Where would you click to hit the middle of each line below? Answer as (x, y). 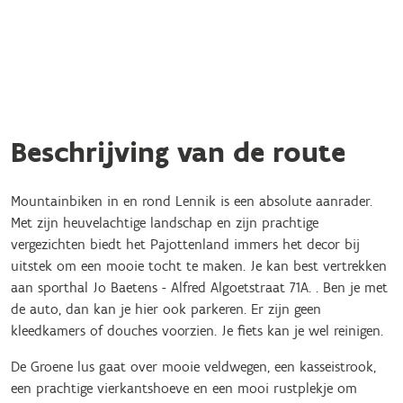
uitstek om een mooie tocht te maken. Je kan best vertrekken (199, 266)
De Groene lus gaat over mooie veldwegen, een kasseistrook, (193, 367)
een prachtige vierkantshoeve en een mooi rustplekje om (184, 388)
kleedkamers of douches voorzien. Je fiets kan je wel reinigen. (197, 331)
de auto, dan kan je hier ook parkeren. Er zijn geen (166, 309)
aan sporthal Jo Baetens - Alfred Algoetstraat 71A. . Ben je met (199, 287)
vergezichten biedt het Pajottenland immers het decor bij (185, 244)
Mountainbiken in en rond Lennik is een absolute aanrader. (192, 201)
